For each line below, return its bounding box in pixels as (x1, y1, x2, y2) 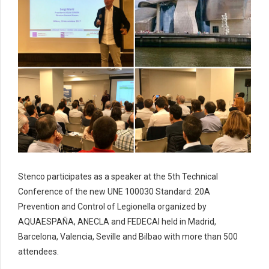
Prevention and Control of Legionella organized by (18, 202, 207, 212)
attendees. (18, 247, 59, 257)
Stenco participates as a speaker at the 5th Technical (18, 172, 218, 182)
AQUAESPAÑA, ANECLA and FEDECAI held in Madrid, (18, 217, 216, 227)
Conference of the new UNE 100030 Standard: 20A (18, 187, 210, 197)
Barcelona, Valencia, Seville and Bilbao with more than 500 (18, 232, 238, 242)
